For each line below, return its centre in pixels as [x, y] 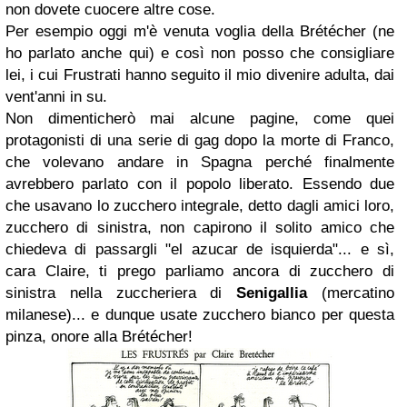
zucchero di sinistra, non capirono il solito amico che [200, 228]
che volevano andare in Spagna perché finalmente [200, 162]
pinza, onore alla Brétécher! [99, 337]
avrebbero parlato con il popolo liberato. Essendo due [200, 184]
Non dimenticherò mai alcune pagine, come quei [200, 119]
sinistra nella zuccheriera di [121, 293]
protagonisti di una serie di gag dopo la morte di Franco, [200, 140]
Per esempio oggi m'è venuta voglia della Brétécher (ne [200, 31]
